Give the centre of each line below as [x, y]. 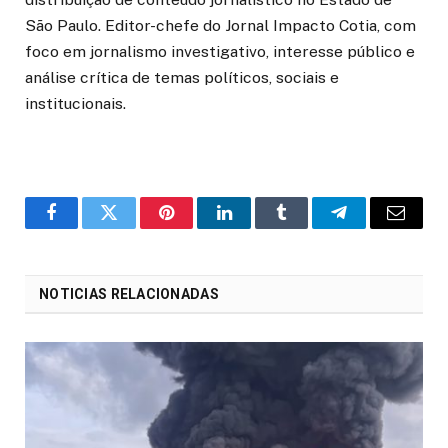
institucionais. [75, 104]
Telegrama [375, 227]
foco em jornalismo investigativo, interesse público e [220, 52]
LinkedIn [255, 227]
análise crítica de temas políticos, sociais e [182, 78]
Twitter [133, 227]
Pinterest [197, 227]
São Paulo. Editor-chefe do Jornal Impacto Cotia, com [220, 26]
